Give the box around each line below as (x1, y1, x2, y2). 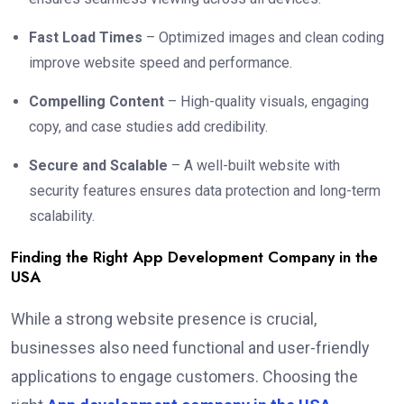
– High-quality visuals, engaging (164, 93, 369, 111)
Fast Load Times (29, 29, 142, 47)
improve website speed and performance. (29, 54, 292, 72)
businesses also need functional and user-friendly (11, 338, 370, 358)
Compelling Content (29, 93, 164, 111)
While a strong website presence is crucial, (11, 309, 317, 329)
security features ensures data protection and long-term (29, 182, 381, 200)
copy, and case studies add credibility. (29, 118, 268, 136)
